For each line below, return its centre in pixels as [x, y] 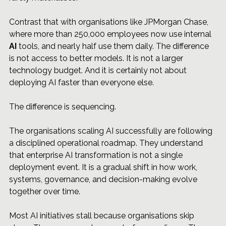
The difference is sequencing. [63, 106]
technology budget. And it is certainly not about [99, 70]
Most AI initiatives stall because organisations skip [103, 215]
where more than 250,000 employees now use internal [111, 34]
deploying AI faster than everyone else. [81, 82]
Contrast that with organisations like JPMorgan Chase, [110, 22]
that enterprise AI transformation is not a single [97, 155]
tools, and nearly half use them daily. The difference [114, 46]
